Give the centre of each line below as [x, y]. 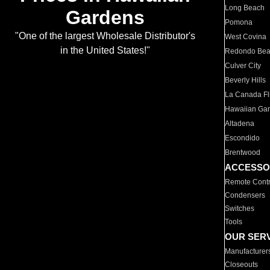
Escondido [243, 138]
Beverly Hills [246, 80]
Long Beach [245, 8]
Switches [240, 209]
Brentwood [243, 152]
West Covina [246, 37]
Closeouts [242, 265]
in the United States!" [105, 51]
